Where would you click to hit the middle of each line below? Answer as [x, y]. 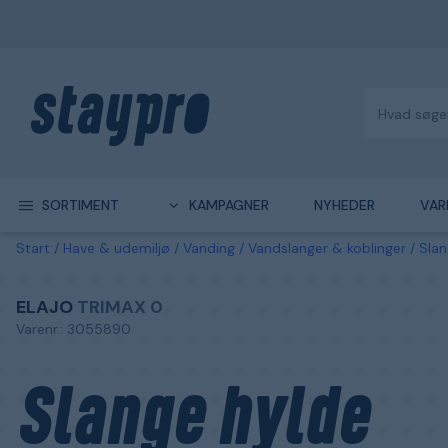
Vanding [209, 248]
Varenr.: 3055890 [73, 329]
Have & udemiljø [116, 248]
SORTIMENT [80, 205]
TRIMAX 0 [120, 307]
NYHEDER [344, 205]
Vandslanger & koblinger [327, 248]
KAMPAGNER [228, 205]
